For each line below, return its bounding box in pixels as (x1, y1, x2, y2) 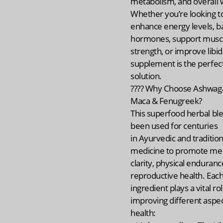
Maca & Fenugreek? (130, 95, 202, 107)
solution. (130, 70, 162, 82)
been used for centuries (130, 119, 218, 131)
